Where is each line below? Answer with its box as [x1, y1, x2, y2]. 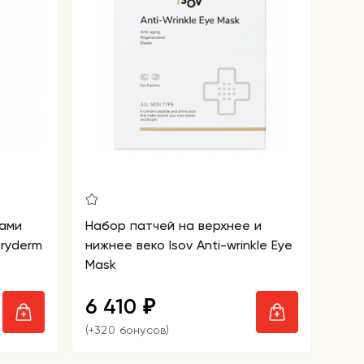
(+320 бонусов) [85, 323, 170, 336]
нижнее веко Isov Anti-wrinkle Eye [85, 237, 292, 253]
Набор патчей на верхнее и [85, 218, 262, 233]
